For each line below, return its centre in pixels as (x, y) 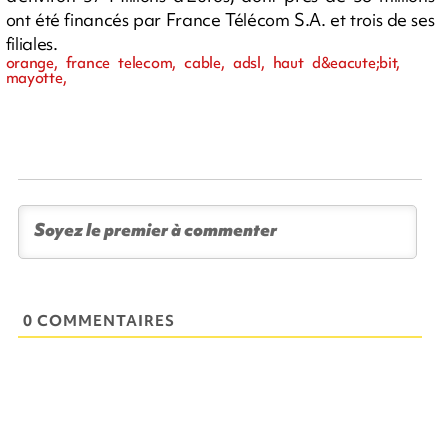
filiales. (31, 43)
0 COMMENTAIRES (99, 320)
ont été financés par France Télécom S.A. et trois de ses (220, 19)
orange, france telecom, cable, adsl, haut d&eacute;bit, (203, 62)
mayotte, (36, 77)
